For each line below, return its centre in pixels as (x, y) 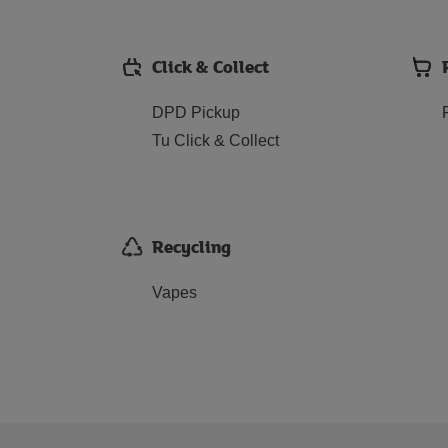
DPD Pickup (196, 112)
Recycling (191, 246)
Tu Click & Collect (215, 140)
